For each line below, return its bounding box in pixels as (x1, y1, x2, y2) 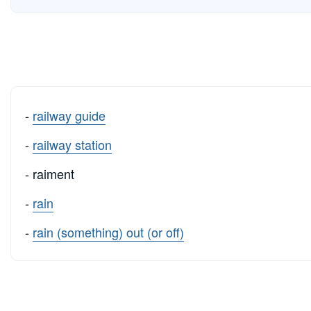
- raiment (25, 165, 74, 183)
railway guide (33, 106, 106, 125)
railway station (33, 135, 112, 154)
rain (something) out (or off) (33, 223, 184, 242)
